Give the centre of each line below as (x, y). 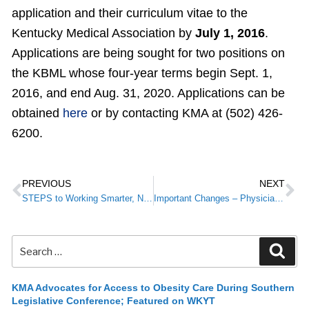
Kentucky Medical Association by (103, 33)
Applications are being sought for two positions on (148, 53)
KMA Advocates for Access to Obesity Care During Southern (153, 288)
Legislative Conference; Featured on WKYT (113, 301)
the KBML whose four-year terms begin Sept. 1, (142, 73)
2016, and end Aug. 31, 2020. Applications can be (148, 93)
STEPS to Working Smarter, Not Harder (148, 199)
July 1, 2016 (230, 33)
